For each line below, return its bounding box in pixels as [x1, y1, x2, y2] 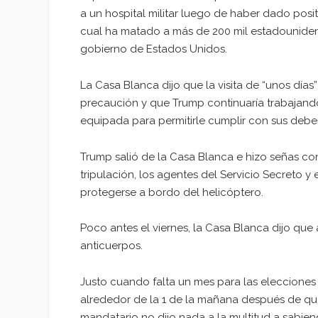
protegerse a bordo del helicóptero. [80, 185, 263, 199]
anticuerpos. [80, 239, 143, 253]
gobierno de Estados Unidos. [80, 43, 227, 56]
